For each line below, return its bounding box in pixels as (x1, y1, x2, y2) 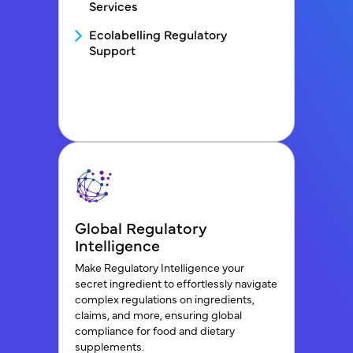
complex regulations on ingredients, (75, 291, 255, 307)
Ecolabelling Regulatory (89, 25, 227, 43)
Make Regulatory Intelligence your (75, 259, 244, 275)
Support (89, 41, 136, 58)
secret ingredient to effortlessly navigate (75, 275, 277, 291)
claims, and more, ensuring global (75, 307, 242, 322)
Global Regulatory (75, 217, 207, 238)
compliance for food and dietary (75, 322, 235, 338)
